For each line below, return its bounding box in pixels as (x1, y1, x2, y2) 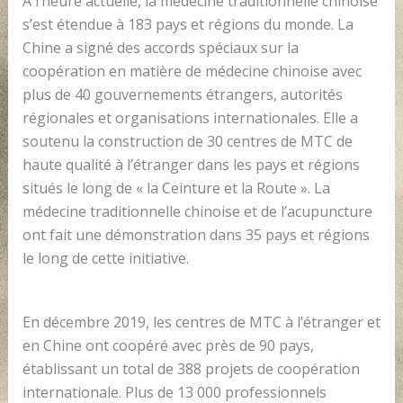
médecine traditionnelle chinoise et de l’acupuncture (22, 201, 372, 221)
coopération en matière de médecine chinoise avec (22, 60, 362, 81)
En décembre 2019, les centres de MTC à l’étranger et (22, 311, 381, 332)
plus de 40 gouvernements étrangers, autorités (22, 84, 343, 104)
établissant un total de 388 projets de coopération (22, 358, 360, 379)
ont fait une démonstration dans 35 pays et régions (22, 224, 370, 245)
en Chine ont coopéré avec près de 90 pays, (22, 335, 314, 355)
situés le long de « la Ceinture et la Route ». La (22, 177, 330, 198)
